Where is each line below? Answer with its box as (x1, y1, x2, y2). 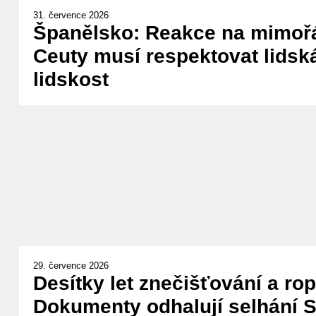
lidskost (32, 68, 109, 90)
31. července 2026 (32, 9, 109, 20)
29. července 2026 (32, 260, 109, 271)
